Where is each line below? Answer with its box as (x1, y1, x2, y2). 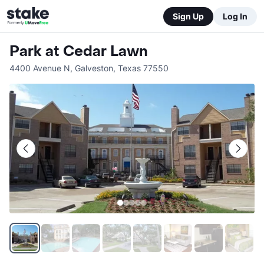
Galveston (75, 63, 113, 73)
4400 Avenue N (9, 63, 70, 73)
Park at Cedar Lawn (9, 42, 148, 61)
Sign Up (173, 11, 204, 21)
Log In (223, 11, 247, 21)
